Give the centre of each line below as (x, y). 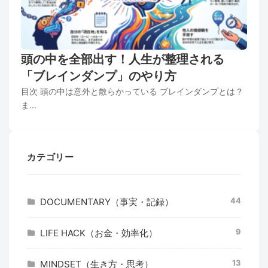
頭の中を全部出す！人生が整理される (123, 60)
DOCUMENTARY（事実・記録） (107, 202)
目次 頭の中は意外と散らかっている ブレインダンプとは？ (132, 92)
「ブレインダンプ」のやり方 (99, 76)
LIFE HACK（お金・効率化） (99, 233)
